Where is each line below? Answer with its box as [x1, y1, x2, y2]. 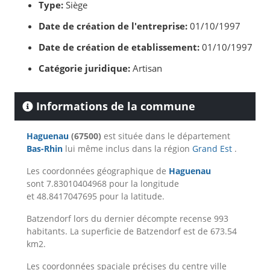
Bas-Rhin [27, 143, 63, 155]
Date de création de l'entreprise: [39, 20, 187, 33]
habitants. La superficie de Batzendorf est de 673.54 [27, 225, 237, 237]
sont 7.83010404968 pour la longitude [27, 178, 179, 190]
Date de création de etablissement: [39, 41, 199, 54]
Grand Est [192, 143, 232, 155]
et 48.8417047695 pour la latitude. [27, 190, 165, 202]
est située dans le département [101, 130, 230, 142]
